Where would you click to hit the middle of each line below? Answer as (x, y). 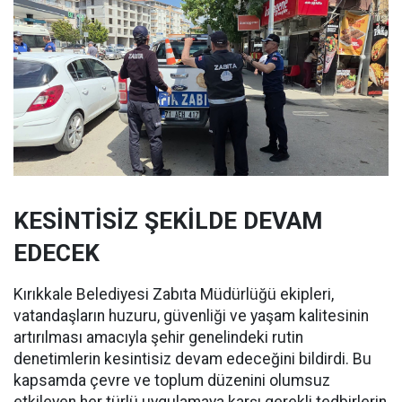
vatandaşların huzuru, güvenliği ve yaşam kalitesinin (191, 316)
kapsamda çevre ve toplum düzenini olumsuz (172, 380)
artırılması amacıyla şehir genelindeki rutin (158, 337)
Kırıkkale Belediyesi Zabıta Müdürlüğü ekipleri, (174, 294)
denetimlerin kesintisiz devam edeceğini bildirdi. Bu (192, 359)
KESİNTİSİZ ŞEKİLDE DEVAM (168, 221)
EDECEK (57, 253)
